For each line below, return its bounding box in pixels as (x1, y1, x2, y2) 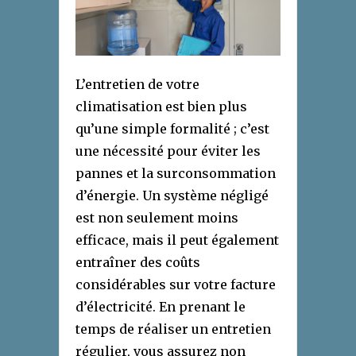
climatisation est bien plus (75, 98, 247, 114)
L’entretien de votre (75, 75, 199, 92)
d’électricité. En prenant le (75, 298, 246, 315)
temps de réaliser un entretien (75, 320, 271, 337)
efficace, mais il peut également (75, 231, 279, 248)
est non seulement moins (75, 209, 238, 226)
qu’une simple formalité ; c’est (75, 120, 269, 137)
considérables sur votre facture (75, 276, 276, 292)
